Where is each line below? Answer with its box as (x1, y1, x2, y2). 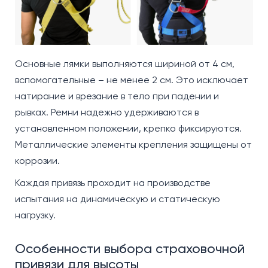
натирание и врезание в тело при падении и (15, 90, 219, 102)
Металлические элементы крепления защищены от (15, 138, 252, 150)
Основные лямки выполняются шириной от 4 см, (15, 57, 234, 69)
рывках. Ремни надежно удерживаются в (15, 106, 199, 118)
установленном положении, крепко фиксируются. (15, 122, 242, 134)
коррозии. (15, 154, 60, 166)
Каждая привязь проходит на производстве (15, 176, 211, 188)
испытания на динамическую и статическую (15, 193, 220, 205)
